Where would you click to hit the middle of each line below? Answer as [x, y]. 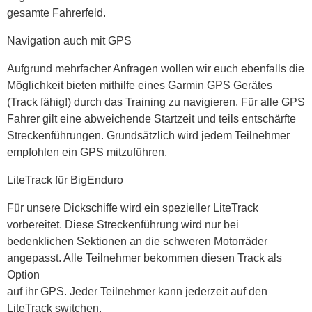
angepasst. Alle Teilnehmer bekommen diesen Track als [145, 258]
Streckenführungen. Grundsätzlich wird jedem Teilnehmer [148, 136]
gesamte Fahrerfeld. [56, 13]
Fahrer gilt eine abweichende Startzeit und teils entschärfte [151, 119]
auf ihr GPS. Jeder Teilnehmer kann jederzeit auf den [137, 292]
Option [23, 275]
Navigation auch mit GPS [69, 41]
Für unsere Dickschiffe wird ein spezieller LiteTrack [133, 208]
